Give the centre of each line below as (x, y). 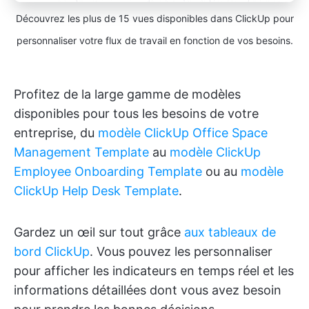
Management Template (81, 152)
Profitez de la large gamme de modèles (127, 94)
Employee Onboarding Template (108, 171)
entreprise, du (56, 132)
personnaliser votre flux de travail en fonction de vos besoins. (154, 40)
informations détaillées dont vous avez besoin (148, 290)
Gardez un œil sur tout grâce (99, 232)
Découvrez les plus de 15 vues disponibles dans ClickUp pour (154, 18)
